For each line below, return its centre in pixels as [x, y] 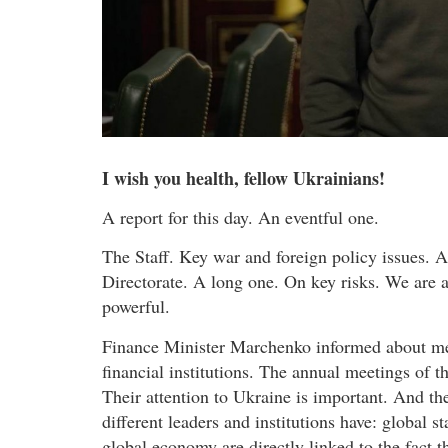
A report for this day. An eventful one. [240, 216]
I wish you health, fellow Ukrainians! [243, 177]
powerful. [136, 306]
